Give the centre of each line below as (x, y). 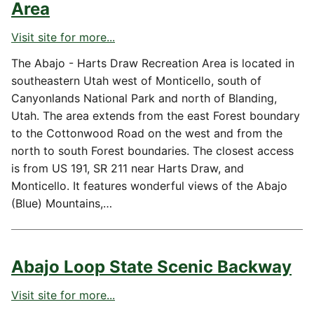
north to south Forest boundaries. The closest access (152, 151)
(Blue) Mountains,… (62, 203)
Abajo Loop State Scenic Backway (151, 267)
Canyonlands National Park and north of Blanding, (144, 98)
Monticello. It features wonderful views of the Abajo (149, 186)
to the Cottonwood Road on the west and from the (147, 133)
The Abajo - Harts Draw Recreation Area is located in (153, 63)
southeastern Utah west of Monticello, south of (136, 81)
